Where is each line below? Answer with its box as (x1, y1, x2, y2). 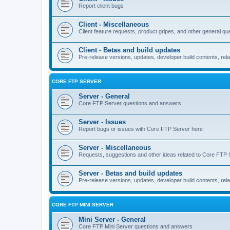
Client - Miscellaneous (79, 21, 149, 28)
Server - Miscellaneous (79, 144, 151, 151)
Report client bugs (79, 3, 124, 9)
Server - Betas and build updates (79, 169, 182, 177)
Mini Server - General (79, 216, 146, 223)
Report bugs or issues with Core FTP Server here (79, 126, 203, 132)
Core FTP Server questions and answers (79, 100, 181, 106)
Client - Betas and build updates (79, 46, 180, 54)
